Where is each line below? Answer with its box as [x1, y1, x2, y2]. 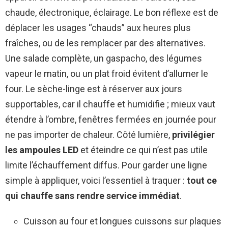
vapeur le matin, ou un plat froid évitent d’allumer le [5, 68, 208, 79]
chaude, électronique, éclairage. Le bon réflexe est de [5, 7, 218, 18]
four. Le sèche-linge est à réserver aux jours [5, 83, 182, 95]
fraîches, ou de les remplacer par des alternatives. [5, 38, 206, 49]
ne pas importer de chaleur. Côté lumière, [5, 129, 172, 140]
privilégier [172, 129, 215, 140]
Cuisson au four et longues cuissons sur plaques [23, 216, 221, 227]
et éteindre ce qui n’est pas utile [78, 145, 208, 156]
